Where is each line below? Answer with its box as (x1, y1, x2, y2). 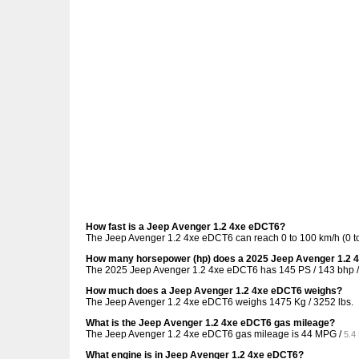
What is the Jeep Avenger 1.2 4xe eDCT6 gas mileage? (86, 317, 335, 329)
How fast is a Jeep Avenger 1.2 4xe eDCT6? (86, 221, 285, 232)
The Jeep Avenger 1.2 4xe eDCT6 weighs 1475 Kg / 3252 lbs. (86, 296, 353, 308)
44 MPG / (301, 329, 344, 340)
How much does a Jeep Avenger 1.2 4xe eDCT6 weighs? (86, 285, 342, 296)
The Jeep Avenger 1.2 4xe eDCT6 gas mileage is (86, 329, 301, 340)
